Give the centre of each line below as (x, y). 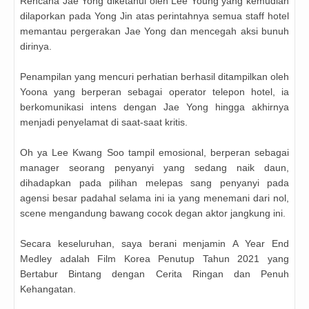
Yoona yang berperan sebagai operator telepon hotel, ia (154, 92)
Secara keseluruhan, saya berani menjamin (127, 244)
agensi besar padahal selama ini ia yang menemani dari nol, (154, 198)
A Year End (261, 244)
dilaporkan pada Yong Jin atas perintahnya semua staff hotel (154, 16)
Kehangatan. (48, 289)
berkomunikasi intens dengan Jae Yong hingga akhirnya (154, 107)
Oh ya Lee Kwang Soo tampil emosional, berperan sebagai (154, 153)
